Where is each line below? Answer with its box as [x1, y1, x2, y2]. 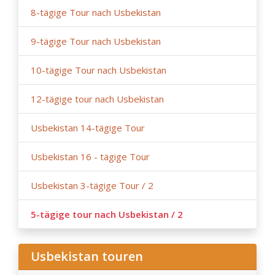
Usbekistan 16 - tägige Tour [31, 150, 150, 163]
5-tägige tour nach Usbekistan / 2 [31, 208, 183, 221]
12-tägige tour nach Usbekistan [31, 93, 164, 106]
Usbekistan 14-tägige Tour [31, 122, 145, 134]
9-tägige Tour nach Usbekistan [31, 35, 161, 48]
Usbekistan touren [31, 248, 143, 265]
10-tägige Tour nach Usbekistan [31, 64, 166, 77]
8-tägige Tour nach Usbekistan [31, 6, 161, 19]
